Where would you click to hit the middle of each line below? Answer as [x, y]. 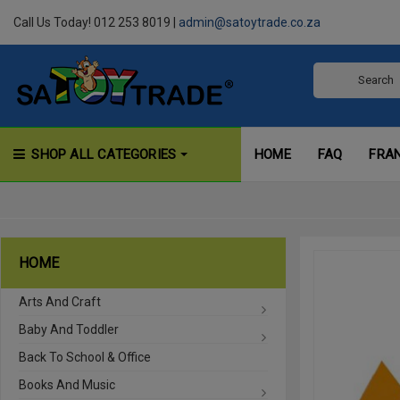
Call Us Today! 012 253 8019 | [96, 22]
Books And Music [67, 385]
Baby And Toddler [69, 329]
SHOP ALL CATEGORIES [104, 154]
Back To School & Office [85, 357]
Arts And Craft [60, 302]
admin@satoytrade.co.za [250, 22]
